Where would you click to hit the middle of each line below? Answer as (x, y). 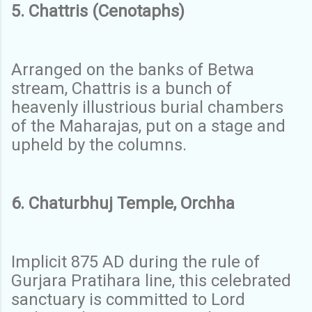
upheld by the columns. (101, 145)
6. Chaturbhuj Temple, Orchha (125, 203)
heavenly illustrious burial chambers (147, 107)
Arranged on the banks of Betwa (133, 69)
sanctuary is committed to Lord (128, 299)
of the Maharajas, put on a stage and (148, 126)
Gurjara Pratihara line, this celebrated (151, 280)
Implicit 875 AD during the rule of (135, 262)
